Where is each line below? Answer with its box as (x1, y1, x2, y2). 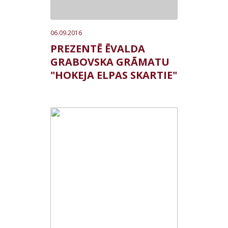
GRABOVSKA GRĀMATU (50, 55, 169, 69)
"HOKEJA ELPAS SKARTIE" (50, 68, 177, 82)
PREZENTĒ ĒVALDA (50, 42, 145, 55)
